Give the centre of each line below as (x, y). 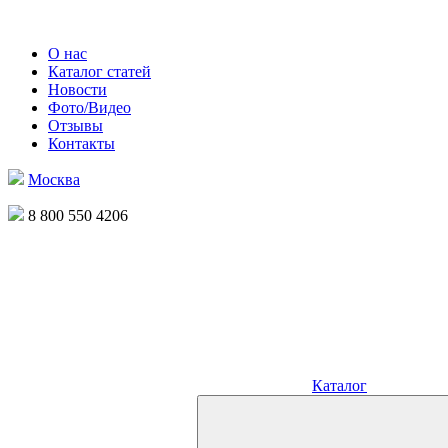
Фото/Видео (89, 107)
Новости (77, 89)
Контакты (81, 143)
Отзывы (75, 125)
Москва (54, 179)
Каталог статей (99, 71)
